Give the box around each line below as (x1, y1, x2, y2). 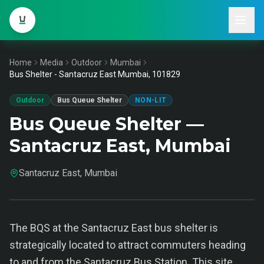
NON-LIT (135, 96, 167, 104)
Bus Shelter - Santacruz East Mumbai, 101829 (9, 70, 180, 79)
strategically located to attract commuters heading (9, 239, 246, 251)
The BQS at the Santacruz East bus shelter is (9, 222, 218, 234)
